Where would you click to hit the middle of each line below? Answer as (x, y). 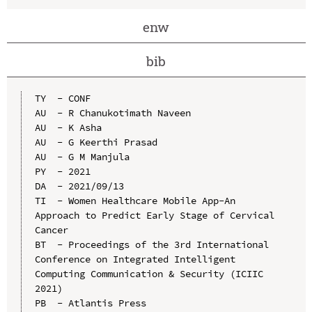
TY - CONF (62, 98)
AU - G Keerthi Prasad (96, 142)
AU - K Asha (68, 127)
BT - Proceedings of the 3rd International (151, 244)
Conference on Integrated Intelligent (135, 259)
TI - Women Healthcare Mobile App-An (135, 200)
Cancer (51, 229)
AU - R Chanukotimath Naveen (112, 112)
